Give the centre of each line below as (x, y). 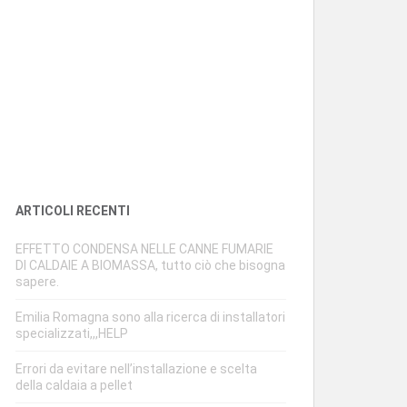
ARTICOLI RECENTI (73, 210)
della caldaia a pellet (74, 385)
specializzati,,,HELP (72, 333)
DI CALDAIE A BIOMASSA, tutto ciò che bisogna (150, 265)
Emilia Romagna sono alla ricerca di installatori (150, 317)
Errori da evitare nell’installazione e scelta (136, 368)
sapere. (37, 281)
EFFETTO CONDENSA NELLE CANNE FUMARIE (144, 248)
